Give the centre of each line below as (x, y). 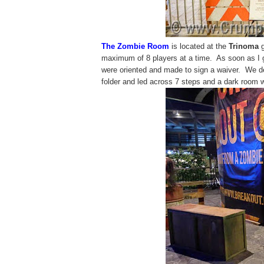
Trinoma (242, 46)
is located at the (198, 46)
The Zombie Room (135, 46)
